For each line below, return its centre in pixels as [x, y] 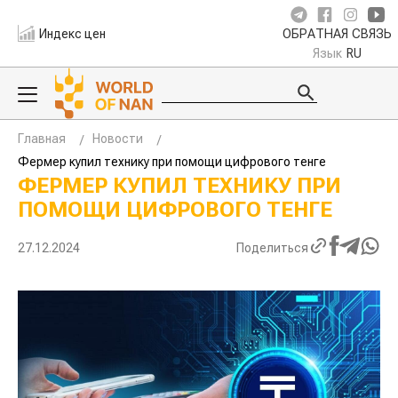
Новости [118, 139]
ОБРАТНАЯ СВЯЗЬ [337, 34]
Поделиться [272, 247]
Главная [42, 139]
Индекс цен [73, 33]
